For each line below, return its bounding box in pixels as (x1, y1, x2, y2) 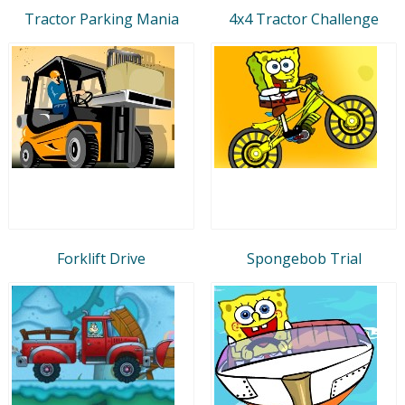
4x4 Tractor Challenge (229, 8, 379, 29)
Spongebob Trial (246, 248, 362, 268)
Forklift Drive (57, 248, 146, 268)
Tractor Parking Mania (24, 8, 179, 29)
